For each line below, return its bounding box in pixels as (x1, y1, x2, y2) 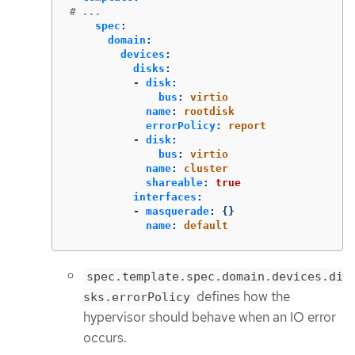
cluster (184, 162, 228, 174)
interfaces (133, 190, 197, 203)
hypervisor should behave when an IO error (83, 307, 336, 326)
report (228, 119, 266, 132)
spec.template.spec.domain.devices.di (86, 269, 343, 284)
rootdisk (184, 105, 235, 117)
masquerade (146, 204, 209, 217)
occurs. (83, 328, 127, 346)
